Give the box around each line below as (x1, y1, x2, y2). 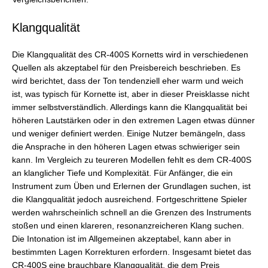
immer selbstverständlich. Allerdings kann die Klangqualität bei (12, 102, 247, 112)
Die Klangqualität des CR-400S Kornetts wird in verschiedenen (12, 50, 248, 59)
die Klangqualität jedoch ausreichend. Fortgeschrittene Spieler (12, 194, 247, 204)
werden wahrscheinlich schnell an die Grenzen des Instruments (12, 208, 251, 217)
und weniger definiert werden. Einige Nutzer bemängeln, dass (12, 129, 245, 138)
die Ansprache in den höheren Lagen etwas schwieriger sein (12, 142, 240, 151)
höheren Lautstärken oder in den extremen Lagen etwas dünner (12, 115, 255, 125)
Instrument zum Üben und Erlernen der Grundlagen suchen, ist (12, 181, 251, 191)
